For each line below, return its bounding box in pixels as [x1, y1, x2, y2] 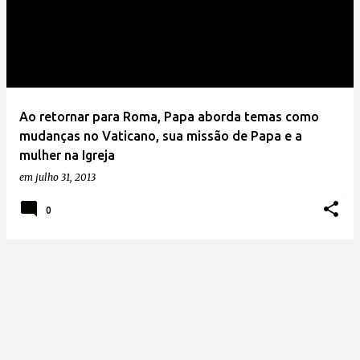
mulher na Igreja [19, 148, 115, 162]
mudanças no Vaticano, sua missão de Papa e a [19, 129, 302, 143]
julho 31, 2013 [35, 171, 96, 183]
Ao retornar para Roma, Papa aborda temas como [19, 109, 319, 124]
